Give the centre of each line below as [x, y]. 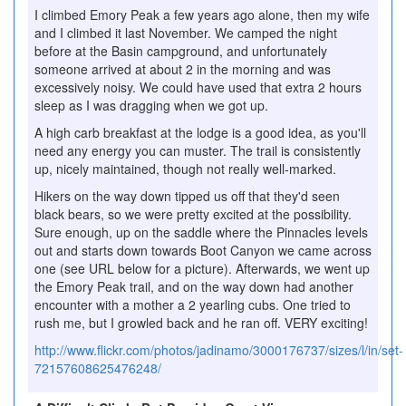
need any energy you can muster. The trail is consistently [198, 150]
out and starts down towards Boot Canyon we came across [203, 250]
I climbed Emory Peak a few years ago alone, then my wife [202, 14]
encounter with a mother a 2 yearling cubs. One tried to [193, 304]
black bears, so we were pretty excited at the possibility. [193, 213]
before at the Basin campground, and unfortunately [181, 50]
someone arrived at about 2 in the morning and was [183, 68]
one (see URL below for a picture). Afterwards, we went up [202, 268]
